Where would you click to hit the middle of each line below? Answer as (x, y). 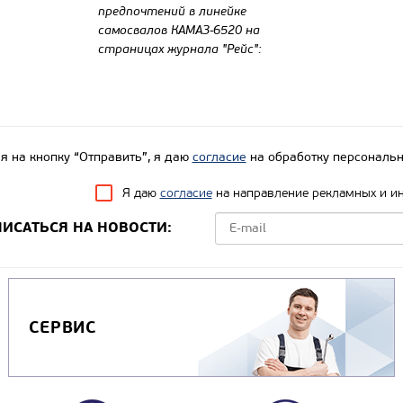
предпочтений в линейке (172, 12)
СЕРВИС (63, 327)
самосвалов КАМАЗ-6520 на (179, 31)
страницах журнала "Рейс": (180, 49)
